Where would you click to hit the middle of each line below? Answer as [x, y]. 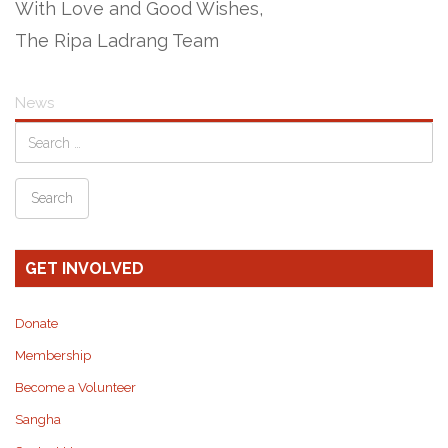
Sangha [38, 419]
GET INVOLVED [84, 268]
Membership [53, 355]
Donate [36, 323]
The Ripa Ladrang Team [117, 40]
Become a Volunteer [75, 387]
